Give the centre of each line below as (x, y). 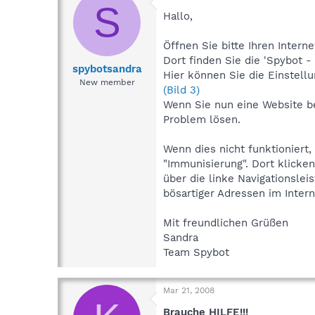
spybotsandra (107, 69)
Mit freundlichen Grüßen (226, 223)
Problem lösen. (202, 120)
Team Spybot (196, 253)
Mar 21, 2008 (189, 291)
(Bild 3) (181, 90)
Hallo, (178, 17)
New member (107, 82)
